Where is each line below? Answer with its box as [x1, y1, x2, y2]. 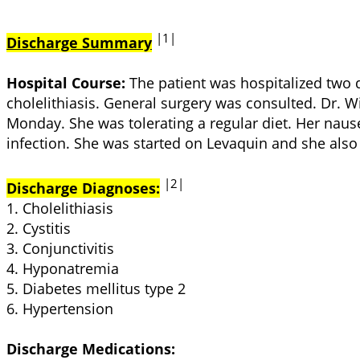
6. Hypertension [6, 298, 113, 318]
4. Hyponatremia [6, 258, 119, 278]
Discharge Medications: [6, 338, 175, 358]
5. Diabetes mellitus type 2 [6, 278, 186, 298]
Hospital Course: [6, 72, 125, 92]
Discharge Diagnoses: [6, 178, 160, 198]
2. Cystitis [6, 218, 71, 238]
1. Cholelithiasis [6, 198, 113, 218]
